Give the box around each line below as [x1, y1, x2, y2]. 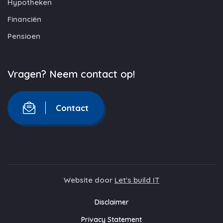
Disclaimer [94, 198, 129, 207]
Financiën [7, 14, 41, 24]
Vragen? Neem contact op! [7, 68, 135, 80]
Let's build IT [114, 175, 159, 185]
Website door [64, 175, 114, 185]
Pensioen [7, 31, 40, 41]
